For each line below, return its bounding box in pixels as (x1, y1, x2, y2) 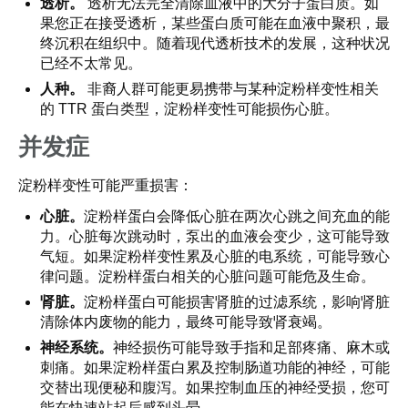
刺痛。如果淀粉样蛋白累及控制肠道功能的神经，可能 (40, 360, 390, 375)
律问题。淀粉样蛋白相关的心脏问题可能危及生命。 (40, 269, 375, 284)
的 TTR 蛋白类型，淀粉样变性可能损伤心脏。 (40, 101, 339, 117)
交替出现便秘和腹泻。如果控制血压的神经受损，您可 (40, 380, 390, 395)
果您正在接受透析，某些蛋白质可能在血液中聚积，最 (40, 15, 390, 31)
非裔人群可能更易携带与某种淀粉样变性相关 (84, 81, 379, 97)
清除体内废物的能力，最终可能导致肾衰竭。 (40, 314, 331, 330)
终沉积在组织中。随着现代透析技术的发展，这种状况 (40, 36, 390, 51)
